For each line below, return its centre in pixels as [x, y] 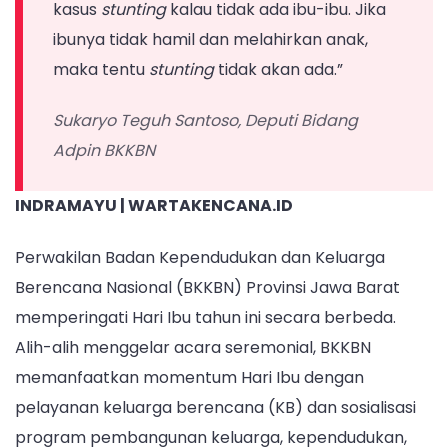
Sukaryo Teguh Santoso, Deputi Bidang [205, 121]
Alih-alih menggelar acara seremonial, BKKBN [193, 347]
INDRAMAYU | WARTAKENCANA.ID [154, 206]
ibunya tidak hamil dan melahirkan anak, [210, 39]
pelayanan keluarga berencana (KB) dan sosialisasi [215, 407]
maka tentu [101, 69]
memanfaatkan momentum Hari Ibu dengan [189, 377]
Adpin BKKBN [104, 151]
